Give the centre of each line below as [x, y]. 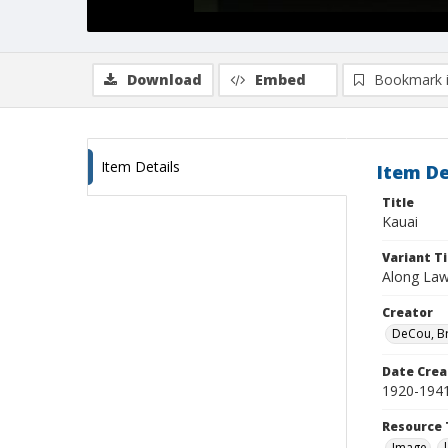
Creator [407, 312]
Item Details [140, 166]
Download [164, 79]
